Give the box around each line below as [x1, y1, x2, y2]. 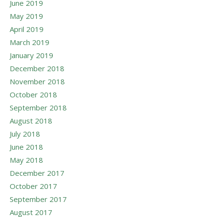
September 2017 [10, 194, 67, 204]
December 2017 [10, 168, 64, 178]
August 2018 [10, 115, 52, 125]
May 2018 [10, 155, 43, 165]
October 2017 [10, 181, 57, 191]
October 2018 [10, 89, 57, 99]
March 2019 [10, 37, 49, 47]
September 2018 [10, 102, 67, 112]
